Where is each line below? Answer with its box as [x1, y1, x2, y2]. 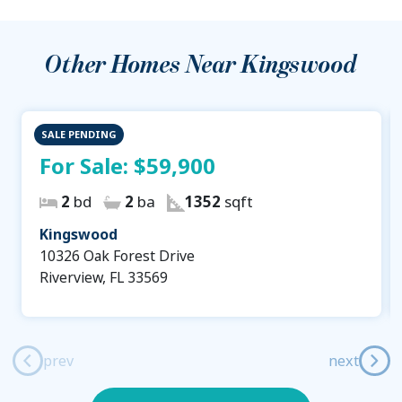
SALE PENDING [40, 127, 117, 142]
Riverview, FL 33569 [39, 267, 168, 288]
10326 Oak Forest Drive [39, 246, 195, 267]
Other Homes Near [45, 52, 241, 78]
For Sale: [39, 151, 134, 181]
